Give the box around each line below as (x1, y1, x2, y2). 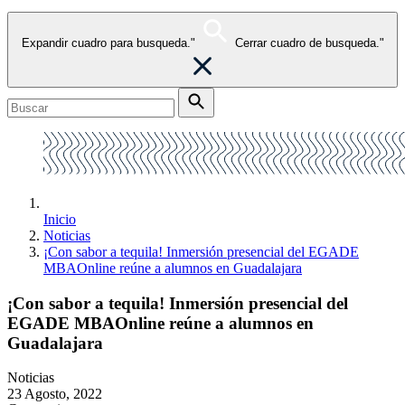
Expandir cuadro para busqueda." (21, 36, 195, 50)
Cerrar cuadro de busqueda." (234, 36, 384, 50)
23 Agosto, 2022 (7, 386, 102, 402)
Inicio (43, 212, 76, 227)
